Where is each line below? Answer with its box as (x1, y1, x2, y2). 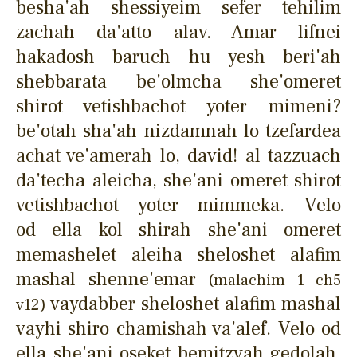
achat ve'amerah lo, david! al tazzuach (16, 143, 341, 168)
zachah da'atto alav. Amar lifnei (16, 19, 341, 45)
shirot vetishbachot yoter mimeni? (16, 93, 341, 119)
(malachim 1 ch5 (208, 269, 341, 291)
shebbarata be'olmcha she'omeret (16, 69, 341, 94)
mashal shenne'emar (16, 266, 208, 292)
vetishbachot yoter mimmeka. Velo (16, 192, 341, 218)
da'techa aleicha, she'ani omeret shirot (16, 167, 341, 193)
